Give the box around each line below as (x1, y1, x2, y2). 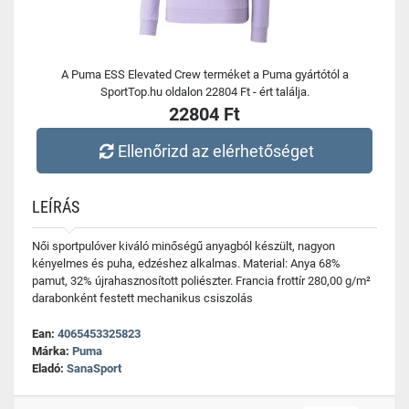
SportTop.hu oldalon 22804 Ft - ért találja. (100, 85, 309, 99)
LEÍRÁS (32, 197, 79, 216)
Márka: (32, 344, 72, 358)
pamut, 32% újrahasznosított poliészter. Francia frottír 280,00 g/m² (32, 274, 371, 288)
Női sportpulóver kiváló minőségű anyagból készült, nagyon (32, 239, 335, 253)
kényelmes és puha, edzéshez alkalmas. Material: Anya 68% (32, 257, 341, 270)
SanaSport (67, 362, 121, 375)
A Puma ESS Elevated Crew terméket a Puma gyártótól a (60, 68, 349, 81)
